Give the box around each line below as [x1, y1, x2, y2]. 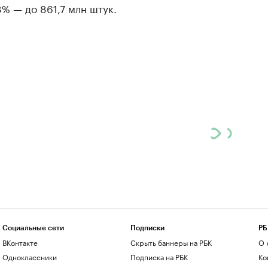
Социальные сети [2, 224, 64, 232]
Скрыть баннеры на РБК [130, 236, 212, 248]
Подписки [130, 224, 165, 232]
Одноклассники [2, 251, 57, 262]
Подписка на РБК [130, 251, 188, 262]
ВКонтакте [2, 236, 38, 248]
